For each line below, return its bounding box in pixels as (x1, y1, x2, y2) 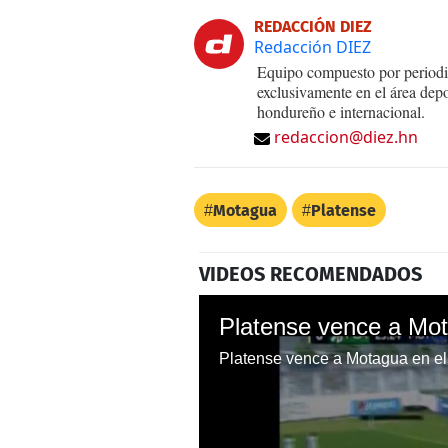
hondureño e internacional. (257, 100, 425, 122)
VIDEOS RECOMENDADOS (199, 261, 422, 286)
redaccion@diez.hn (274, 125, 418, 148)
